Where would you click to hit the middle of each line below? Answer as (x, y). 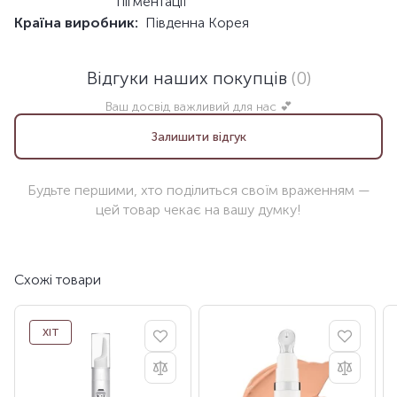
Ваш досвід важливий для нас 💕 (198, 107)
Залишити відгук (198, 136)
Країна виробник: (76, 23)
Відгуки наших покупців (189, 78)
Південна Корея (197, 23)
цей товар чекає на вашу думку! (198, 210)
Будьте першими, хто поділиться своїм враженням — (198, 191)
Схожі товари (58, 280)
